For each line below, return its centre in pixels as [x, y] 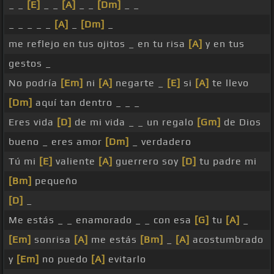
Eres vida [33, 122]
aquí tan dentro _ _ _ [86, 103]
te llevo [229, 83]
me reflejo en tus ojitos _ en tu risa [98, 44]
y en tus [224, 44]
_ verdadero [160, 142]
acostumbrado [227, 240]
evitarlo [126, 259]
